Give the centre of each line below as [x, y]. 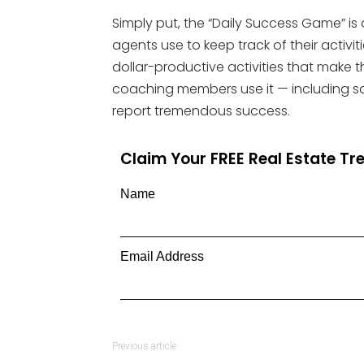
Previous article [144, 346]
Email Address [162, 256]
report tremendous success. [201, 111]
